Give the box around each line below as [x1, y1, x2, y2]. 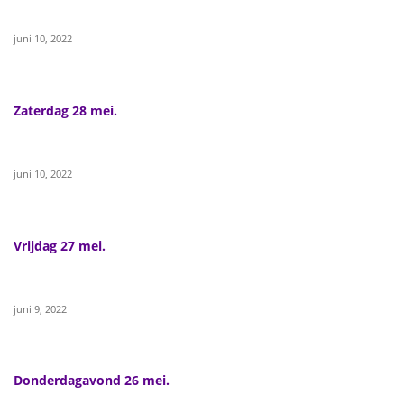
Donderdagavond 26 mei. [14, 372, 170, 390]
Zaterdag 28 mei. [14, 101, 117, 119]
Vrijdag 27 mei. [14, 236, 106, 254]
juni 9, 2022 [14, 301, 67, 316]
